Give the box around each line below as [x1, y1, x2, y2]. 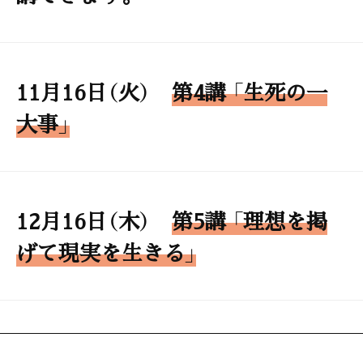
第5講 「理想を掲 [172, 204, 327, 235]
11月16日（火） [16, 75, 172, 106]
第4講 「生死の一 [172, 75, 327, 106]
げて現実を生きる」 [16, 236, 196, 267]
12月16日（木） [16, 204, 172, 235]
